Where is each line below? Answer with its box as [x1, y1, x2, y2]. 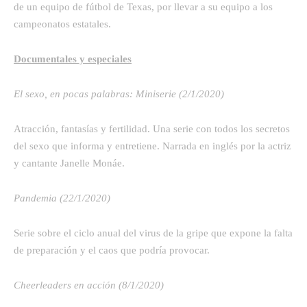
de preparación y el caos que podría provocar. [14, 244, 210, 256]
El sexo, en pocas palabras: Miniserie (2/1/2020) [14, 88, 227, 99]
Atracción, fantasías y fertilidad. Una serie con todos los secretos [14, 123, 290, 134]
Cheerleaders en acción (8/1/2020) [14, 279, 167, 291]
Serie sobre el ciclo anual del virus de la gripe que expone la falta [14, 227, 293, 238]
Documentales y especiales [14, 53, 132, 64]
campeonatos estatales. [14, 18, 111, 29]
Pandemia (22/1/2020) [14, 192, 113, 204]
